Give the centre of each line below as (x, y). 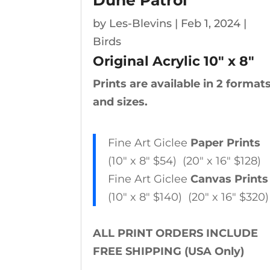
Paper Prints (226, 143)
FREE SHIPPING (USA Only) (169, 252)
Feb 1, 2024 (211, 24)
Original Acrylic (147, 61)
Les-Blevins (141, 24)
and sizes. (121, 102)
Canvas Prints (230, 179)
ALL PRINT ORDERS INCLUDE (176, 234)
